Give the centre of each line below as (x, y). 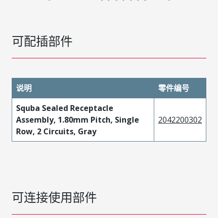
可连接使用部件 (54, 197)
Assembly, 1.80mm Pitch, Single (78, 120)
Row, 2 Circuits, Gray (56, 131)
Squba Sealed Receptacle (65, 108)
